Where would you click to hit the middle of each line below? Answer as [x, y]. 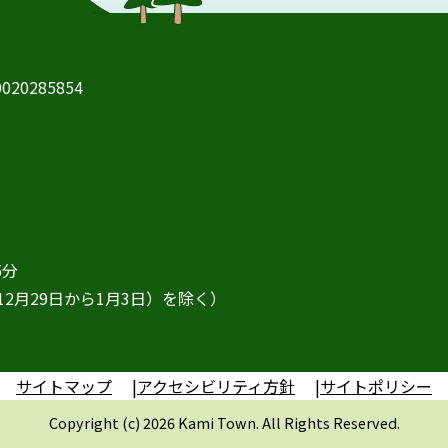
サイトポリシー [376, 386]
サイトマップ [64, 386]
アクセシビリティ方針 [216, 386]
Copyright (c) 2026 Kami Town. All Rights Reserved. [224, 422]
